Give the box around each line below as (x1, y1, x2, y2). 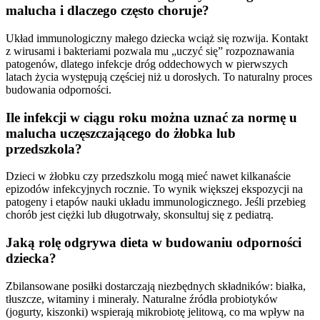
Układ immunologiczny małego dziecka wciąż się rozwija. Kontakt (6, 32, 308, 45)
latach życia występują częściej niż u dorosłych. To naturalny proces (6, 71, 312, 84)
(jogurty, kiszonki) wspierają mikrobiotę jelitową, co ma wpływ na (6, 305, 304, 318)
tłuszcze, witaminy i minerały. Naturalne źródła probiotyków (6, 292, 278, 305)
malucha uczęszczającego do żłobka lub (6, 125, 236, 141)
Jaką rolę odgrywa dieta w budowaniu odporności (6, 235, 301, 251)
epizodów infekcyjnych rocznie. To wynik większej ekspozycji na (6, 183, 303, 196)
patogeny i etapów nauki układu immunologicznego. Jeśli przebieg (6, 196, 306, 209)
